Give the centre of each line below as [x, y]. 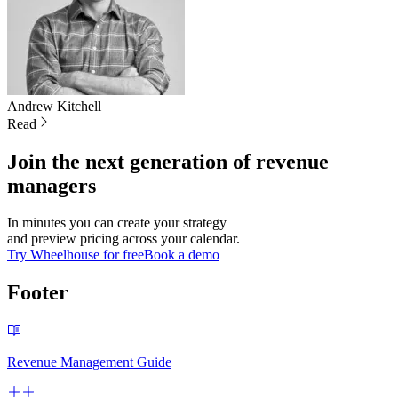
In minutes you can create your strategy [117, 223]
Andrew [30, 106]
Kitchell [79, 106]
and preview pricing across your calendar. [123, 239]
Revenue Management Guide [89, 362]
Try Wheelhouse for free [76, 255]
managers [52, 185]
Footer [38, 293]
